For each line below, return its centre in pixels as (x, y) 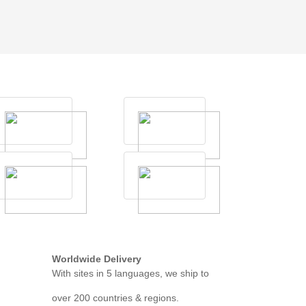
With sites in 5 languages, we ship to (130, 274)
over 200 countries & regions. (115, 298)
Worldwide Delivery (97, 259)
